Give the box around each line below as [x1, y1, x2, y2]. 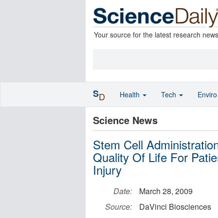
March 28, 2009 [139, 185, 193, 197]
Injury [93, 161, 122, 178]
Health [120, 90, 142, 99]
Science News [93, 113, 158, 127]
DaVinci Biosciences [139, 201, 211, 212]
